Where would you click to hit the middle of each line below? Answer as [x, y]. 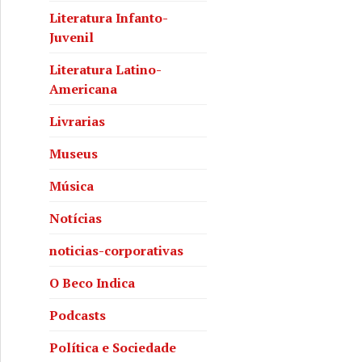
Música [72, 185]
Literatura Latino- [105, 69]
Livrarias [77, 121]
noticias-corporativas [116, 250]
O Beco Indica [92, 282]
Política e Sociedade [113, 347]
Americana [83, 88]
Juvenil [72, 37]
